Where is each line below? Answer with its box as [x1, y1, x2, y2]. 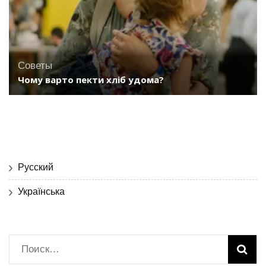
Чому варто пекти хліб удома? [18, 73, 164, 85]
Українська [18, 186, 65, 197]
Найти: [21, 243, 50, 254]
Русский [18, 161, 53, 172]
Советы [18, 59, 52, 71]
